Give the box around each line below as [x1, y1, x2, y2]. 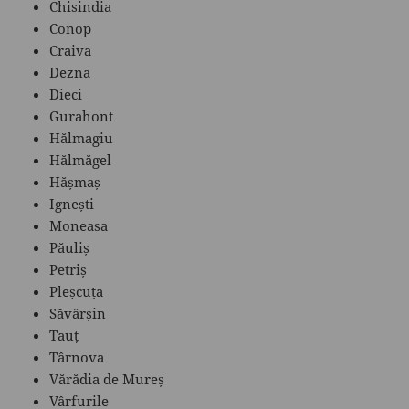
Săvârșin [49, 303, 107, 322]
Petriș [49, 259, 88, 278]
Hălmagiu [49, 128, 114, 147]
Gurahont [49, 106, 114, 125]
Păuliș [49, 237, 90, 257]
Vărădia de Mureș [49, 369, 165, 388]
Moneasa [49, 215, 109, 235]
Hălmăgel [49, 150, 112, 169]
